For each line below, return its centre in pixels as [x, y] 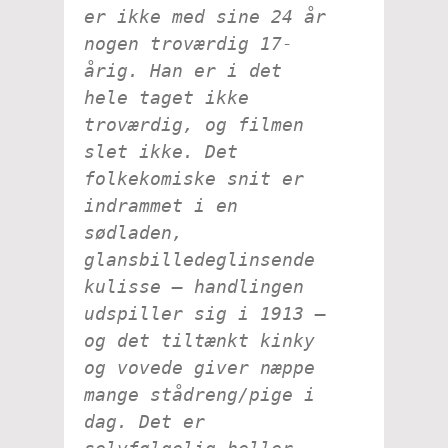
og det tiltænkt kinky [199, 340]
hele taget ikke [166, 97]
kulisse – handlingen [194, 286]
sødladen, [133, 232]
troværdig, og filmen [194, 124]
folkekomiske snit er [194, 178]
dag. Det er [144, 421]
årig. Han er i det [183, 70]
